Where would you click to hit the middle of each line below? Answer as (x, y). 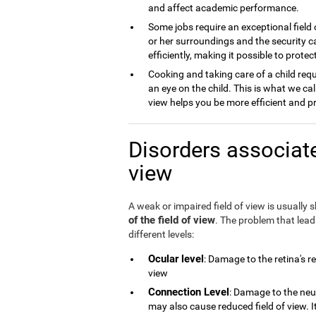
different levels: (161, 234)
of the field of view (172, 220)
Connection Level (189, 292)
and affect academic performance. (224, 8)
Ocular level (176, 259)
